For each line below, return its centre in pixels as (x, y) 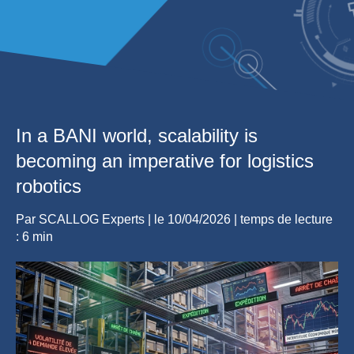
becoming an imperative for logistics (165, 160)
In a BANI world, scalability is (137, 135)
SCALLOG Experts (92, 219)
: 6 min (34, 236)
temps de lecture (286, 219)
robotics (49, 186)
